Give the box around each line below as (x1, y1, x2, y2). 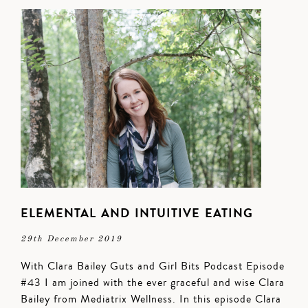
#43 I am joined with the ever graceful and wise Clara (21, 275, 285, 290)
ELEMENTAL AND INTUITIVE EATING (21, 204, 253, 222)
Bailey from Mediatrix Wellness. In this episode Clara (21, 291, 281, 307)
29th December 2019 (21, 235, 122, 243)
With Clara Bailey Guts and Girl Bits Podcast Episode (21, 258, 285, 274)
